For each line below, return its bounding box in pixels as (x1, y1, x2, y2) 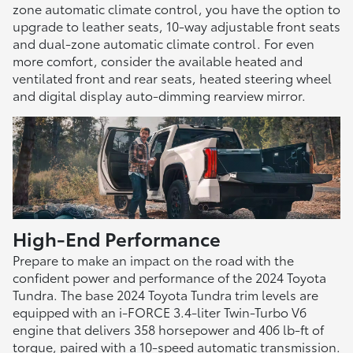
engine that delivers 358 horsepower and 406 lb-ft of (13, 320, 324, 339)
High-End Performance (13, 225, 221, 252)
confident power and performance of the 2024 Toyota (13, 268, 326, 287)
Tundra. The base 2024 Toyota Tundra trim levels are (13, 285, 318, 304)
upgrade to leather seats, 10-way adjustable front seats (13, 16, 340, 35)
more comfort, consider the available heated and (13, 50, 303, 69)
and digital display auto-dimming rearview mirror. (13, 85, 306, 104)
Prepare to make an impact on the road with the (13, 251, 294, 269)
